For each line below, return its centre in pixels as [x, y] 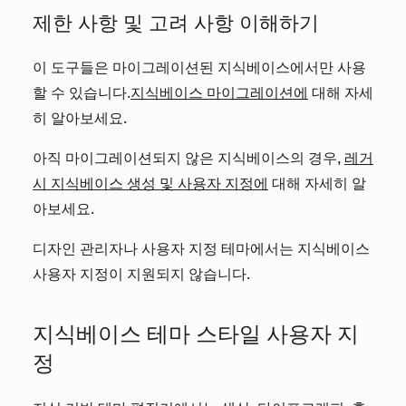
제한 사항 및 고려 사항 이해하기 [176, 23]
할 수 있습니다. [82, 93]
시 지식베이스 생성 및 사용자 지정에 [150, 184]
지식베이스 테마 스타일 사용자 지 [196, 334]
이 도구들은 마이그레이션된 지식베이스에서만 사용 [199, 68]
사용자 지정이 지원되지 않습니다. [141, 274]
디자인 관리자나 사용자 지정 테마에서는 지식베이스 [201, 249]
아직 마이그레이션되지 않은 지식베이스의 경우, [188, 158]
